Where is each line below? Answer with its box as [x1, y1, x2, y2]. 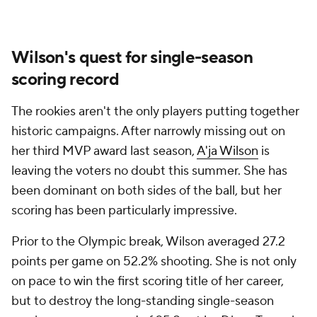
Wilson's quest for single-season [11, 47, 253, 69]
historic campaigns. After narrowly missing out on [11, 123, 285, 139]
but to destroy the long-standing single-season [11, 293, 274, 309]
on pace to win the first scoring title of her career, [11, 273, 284, 289]
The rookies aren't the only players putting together [11, 103, 299, 120]
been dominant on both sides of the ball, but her [11, 183, 282, 199]
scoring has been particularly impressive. [11, 202, 240, 219]
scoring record [11, 69, 119, 91]
